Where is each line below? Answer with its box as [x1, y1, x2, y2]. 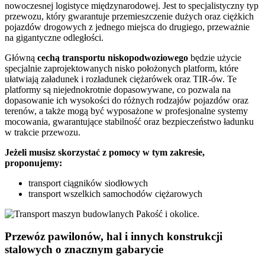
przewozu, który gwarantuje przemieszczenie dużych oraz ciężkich [5, 11, 254, 21]
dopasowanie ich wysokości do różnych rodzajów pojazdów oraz [5, 95, 248, 105]
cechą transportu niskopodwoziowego [37, 52, 188, 63]
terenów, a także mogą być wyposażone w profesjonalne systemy [5, 105, 248, 116]
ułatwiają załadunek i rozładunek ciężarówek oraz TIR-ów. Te [5, 73, 237, 84]
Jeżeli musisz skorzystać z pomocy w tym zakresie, [5, 147, 205, 157]
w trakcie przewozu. [5, 127, 80, 137]
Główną [5, 52, 37, 63]
